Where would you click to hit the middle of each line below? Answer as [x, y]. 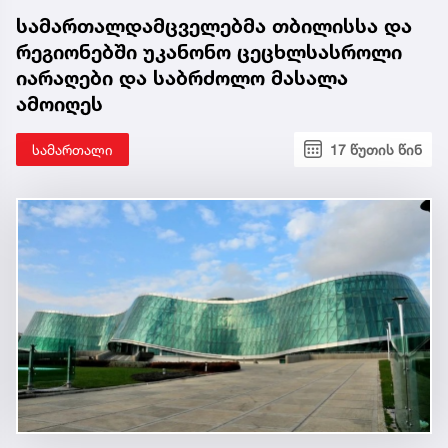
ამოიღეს [59, 103]
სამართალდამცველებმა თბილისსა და [214, 25]
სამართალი [72, 149]
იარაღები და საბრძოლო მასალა [182, 77]
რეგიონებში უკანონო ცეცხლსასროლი [209, 51]
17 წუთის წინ [376, 149]
